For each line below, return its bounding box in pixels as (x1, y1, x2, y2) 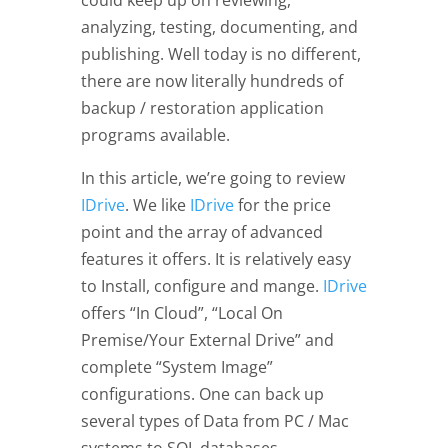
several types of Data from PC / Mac (80, 410, 349, 433)
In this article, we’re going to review (80, 167, 345, 190)
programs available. (80, 124, 230, 147)
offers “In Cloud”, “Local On (80, 302, 283, 325)
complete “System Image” (80, 356, 273, 379)
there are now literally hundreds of (80, 70, 343, 93)
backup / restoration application (80, 97, 324, 120)
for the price (233, 194, 331, 217)
